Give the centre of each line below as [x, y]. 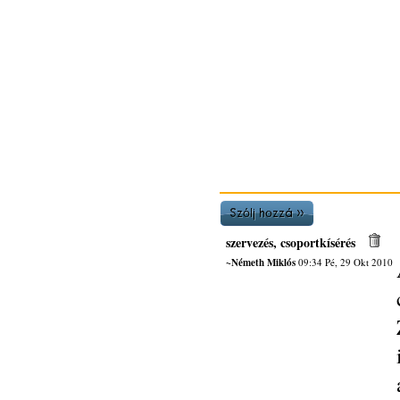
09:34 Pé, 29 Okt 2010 [344, 262]
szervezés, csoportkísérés [290, 242]
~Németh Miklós [260, 262]
